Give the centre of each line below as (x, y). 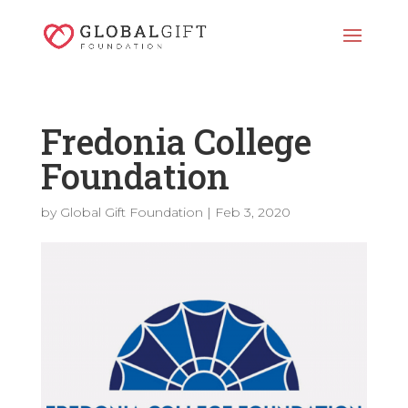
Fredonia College (176, 141)
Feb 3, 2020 (252, 212)
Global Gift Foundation (131, 212)
